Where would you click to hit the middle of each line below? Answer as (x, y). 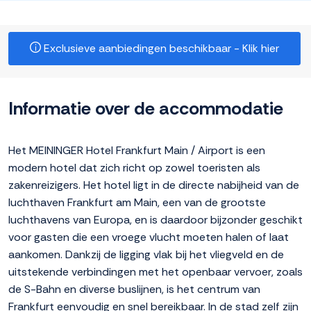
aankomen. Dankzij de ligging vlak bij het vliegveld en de (146, 255)
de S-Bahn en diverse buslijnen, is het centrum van (134, 289)
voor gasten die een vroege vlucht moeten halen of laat (149, 237)
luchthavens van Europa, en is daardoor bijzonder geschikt (155, 220)
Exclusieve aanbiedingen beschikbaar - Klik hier (160, 49)
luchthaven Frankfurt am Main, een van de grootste (137, 203)
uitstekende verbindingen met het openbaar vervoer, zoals (155, 272)
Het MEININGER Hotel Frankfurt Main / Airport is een (137, 151)
